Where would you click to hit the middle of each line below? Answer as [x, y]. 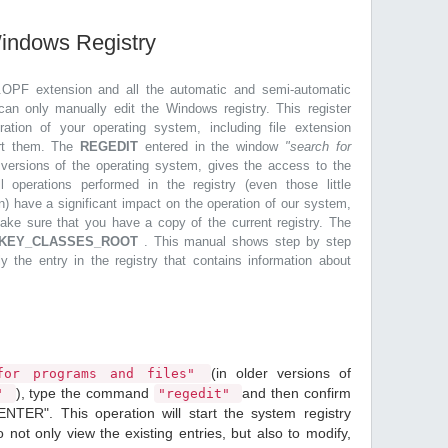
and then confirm [296, 393]
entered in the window [214, 146]
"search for [317, 146]
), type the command [84, 393]
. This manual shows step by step [247, 241]
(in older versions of [281, 373]
